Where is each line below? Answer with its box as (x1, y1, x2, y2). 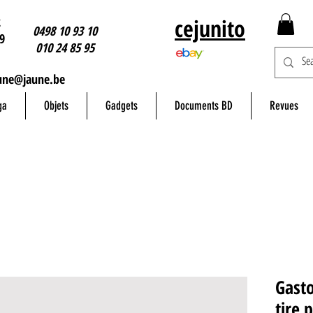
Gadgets (105, 99, 138, 113)
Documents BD (175, 99, 233, 113)
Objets (44, 99, 68, 113)
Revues (269, 99, 298, 113)
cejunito (175, 13, 245, 43)
